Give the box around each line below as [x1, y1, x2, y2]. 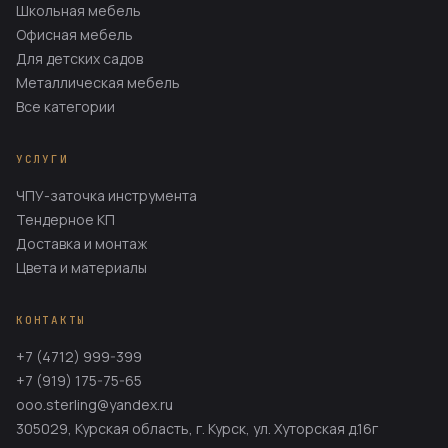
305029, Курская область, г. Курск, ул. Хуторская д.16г [16, 419, 378, 438]
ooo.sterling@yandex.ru [16, 395, 173, 414]
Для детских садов [16, 49, 143, 68]
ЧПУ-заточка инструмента [16, 186, 197, 205]
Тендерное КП [16, 210, 115, 229]
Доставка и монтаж [16, 234, 147, 253]
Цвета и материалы [16, 258, 147, 277]
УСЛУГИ [16, 152, 69, 166]
